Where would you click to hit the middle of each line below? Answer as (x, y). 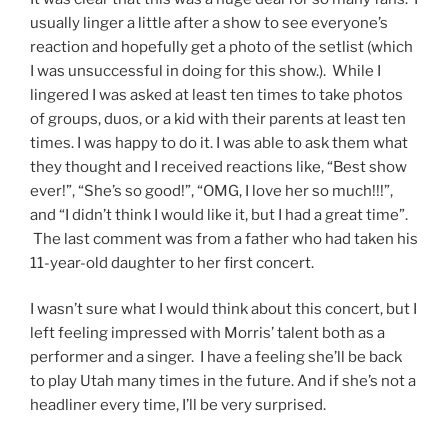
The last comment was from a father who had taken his (224, 238)
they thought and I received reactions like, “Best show (218, 166)
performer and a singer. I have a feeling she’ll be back (216, 357)
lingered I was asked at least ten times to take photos (216, 94)
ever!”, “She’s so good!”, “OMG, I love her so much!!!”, (211, 190)
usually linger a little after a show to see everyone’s (209, 22)
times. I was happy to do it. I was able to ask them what (219, 142)
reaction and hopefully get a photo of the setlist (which (221, 46)
